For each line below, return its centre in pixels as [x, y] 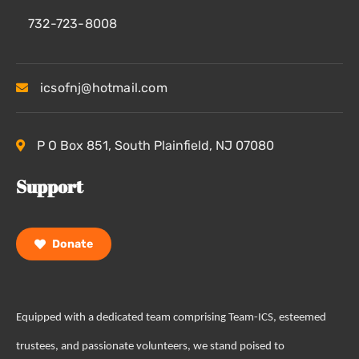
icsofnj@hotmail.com [104, 88]
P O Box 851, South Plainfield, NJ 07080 [155, 145]
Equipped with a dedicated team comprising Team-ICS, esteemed [171, 318]
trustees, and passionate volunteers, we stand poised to [150, 347]
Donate [71, 244]
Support [50, 186]
